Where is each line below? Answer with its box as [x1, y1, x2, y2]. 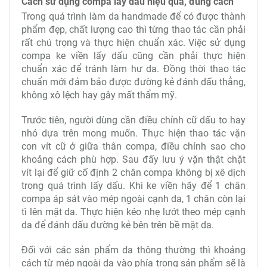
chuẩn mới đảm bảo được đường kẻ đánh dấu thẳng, [21, 76, 246, 88]
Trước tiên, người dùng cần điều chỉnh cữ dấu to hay [21, 114, 246, 126]
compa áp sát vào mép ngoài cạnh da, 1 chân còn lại [21, 193, 246, 205]
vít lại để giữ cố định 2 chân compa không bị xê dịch [21, 167, 246, 179]
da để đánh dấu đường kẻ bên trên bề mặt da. [21, 219, 216, 231]
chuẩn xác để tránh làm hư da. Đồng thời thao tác [21, 63, 246, 75]
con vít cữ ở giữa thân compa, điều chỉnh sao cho [21, 141, 246, 153]
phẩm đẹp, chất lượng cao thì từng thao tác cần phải [21, 24, 246, 36]
